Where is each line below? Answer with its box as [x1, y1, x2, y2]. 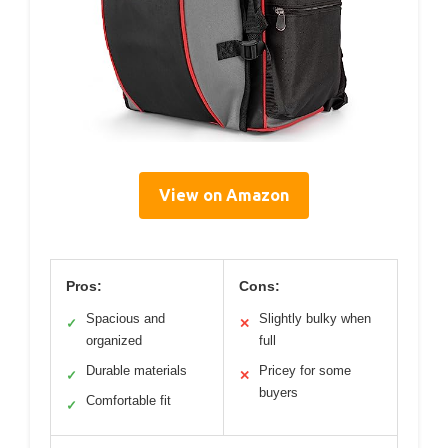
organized [86, 332, 142, 348]
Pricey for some [259, 362, 351, 378]
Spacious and [86, 310, 165, 326]
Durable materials [86, 362, 187, 378]
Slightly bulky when [259, 310, 371, 326]
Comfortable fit [86, 392, 171, 408]
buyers [259, 384, 298, 400]
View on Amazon [159, 185, 289, 204]
